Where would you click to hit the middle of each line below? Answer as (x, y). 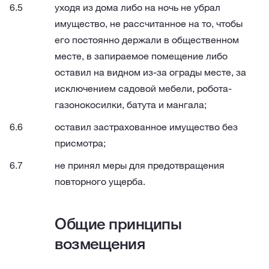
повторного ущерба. (100, 181)
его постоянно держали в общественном (147, 40)
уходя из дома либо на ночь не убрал (138, 7)
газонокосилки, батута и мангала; (131, 104)
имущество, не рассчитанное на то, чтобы (149, 23)
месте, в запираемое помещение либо (141, 56)
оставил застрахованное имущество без (146, 127)
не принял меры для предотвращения (140, 165)
